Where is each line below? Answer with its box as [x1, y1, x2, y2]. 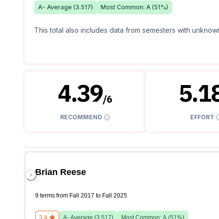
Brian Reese [35, 167, 86, 177]
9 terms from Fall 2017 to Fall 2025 [35, 192, 127, 199]
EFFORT [190, 113, 214, 121]
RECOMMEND [60, 113, 102, 121]
